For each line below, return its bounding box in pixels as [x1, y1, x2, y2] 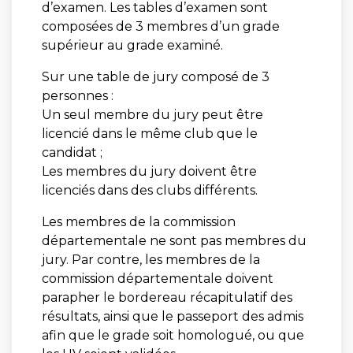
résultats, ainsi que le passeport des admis [41, 308, 303, 324]
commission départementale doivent [41, 270, 273, 286]
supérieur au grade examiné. [41, 37, 223, 53]
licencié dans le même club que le [41, 125, 258, 141]
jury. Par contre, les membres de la [41, 251, 260, 267]
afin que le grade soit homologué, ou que [41, 327, 304, 343]
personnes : [41, 87, 113, 103]
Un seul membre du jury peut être [41, 106, 263, 122]
